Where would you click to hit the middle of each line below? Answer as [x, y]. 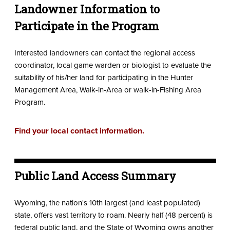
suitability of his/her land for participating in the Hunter [103, 77]
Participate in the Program [87, 26]
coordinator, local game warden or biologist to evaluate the [112, 65]
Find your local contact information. [79, 130]
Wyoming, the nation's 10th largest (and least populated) [107, 203]
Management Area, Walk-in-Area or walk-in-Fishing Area [108, 90]
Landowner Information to [87, 9]
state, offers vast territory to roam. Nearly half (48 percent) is [113, 215]
